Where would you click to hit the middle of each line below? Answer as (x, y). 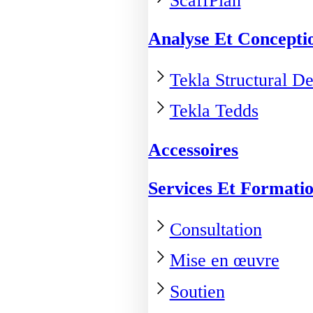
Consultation (216, 229)
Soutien (197, 291)
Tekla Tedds (214, 111)
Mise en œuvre (224, 260)
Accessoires (194, 150)
